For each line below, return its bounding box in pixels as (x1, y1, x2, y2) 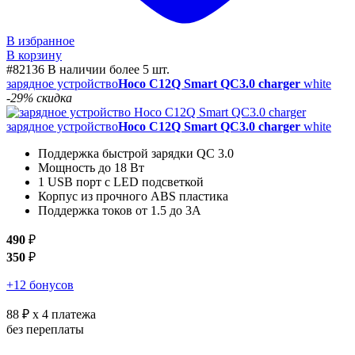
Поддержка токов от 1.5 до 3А (38, 204, 201, 218)
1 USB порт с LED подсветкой (38, 175, 204, 189)
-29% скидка (6, 91, 72, 105)
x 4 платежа (29, 307, 96, 322)
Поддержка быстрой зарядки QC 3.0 (38, 147, 234, 161)
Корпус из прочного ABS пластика (38, 189, 228, 204)
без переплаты (6, 323, 84, 337)
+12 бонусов (6, 278, 74, 292)
